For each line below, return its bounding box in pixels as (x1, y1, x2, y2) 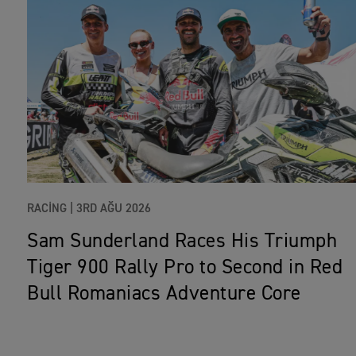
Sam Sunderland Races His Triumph (27, 232, 337, 253)
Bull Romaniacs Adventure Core (27, 284, 301, 305)
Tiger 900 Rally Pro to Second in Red (27, 258, 342, 279)
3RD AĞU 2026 (76, 203, 151, 215)
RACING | (27, 203, 73, 215)
